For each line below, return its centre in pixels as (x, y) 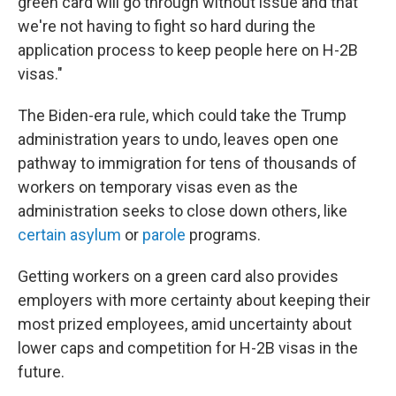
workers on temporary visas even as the (158, 187)
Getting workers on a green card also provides (178, 276)
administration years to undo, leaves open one (178, 139)
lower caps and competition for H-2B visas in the (188, 348)
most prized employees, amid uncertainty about (185, 324)
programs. (223, 235)
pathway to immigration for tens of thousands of (187, 163)
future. (41, 372)
